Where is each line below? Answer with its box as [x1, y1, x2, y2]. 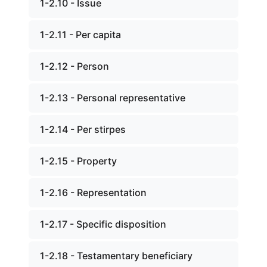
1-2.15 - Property [40, 155, 117, 167]
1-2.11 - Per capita [40, 29, 121, 41]
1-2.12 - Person [40, 60, 109, 72]
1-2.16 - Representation [40, 187, 147, 198]
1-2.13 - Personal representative [40, 92, 185, 104]
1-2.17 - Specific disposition [40, 218, 166, 230]
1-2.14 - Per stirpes [40, 123, 126, 135]
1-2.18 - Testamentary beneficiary [40, 250, 193, 262]
